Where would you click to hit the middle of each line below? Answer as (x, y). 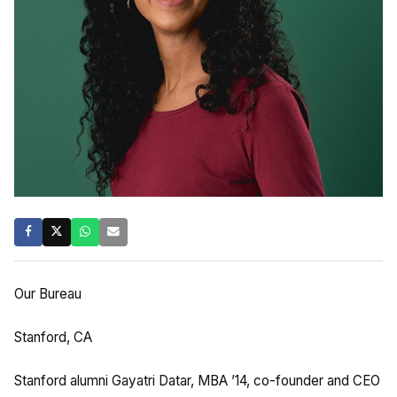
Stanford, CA (53, 337)
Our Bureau (48, 293)
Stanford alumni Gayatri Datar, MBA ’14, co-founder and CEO (197, 380)
